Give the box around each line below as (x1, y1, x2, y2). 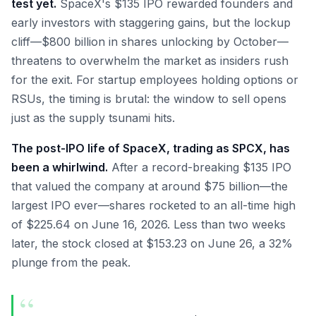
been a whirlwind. (11, 160, 108, 174)
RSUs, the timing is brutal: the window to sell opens (11, 92, 286, 106)
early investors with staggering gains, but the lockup (11, 16, 291, 30)
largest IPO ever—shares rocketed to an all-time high (11, 198, 296, 212)
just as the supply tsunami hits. (11, 111, 175, 125)
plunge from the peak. (11, 255, 130, 269)
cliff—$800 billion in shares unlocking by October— (11, 35, 288, 49)
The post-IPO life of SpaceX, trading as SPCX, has (11, 141, 290, 155)
